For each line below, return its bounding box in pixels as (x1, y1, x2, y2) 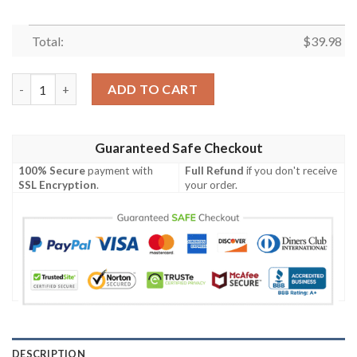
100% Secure (18, 163, 86, 177)
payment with (85, 163, 154, 177)
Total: (31, 33, 64, 49)
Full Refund (185, 163, 245, 177)
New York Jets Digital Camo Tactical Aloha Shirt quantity (11, 75, 320, 89)
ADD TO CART (108, 81, 198, 97)
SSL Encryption (18, 178, 97, 191)
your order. (185, 178, 238, 191)
